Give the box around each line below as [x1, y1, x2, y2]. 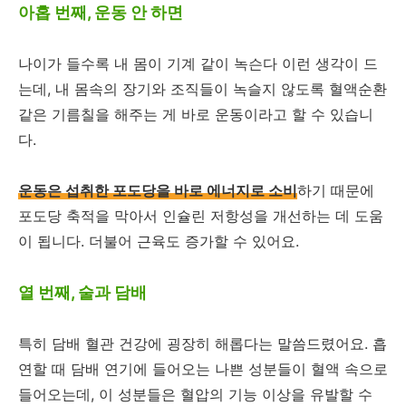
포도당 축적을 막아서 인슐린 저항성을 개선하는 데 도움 [18, 207, 383, 225]
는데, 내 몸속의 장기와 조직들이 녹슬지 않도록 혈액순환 [18, 80, 387, 98]
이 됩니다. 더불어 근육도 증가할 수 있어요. [18, 232, 299, 250]
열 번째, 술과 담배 [18, 283, 147, 302]
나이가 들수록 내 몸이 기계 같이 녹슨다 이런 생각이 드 [18, 54, 378, 72]
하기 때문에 [297, 181, 374, 199]
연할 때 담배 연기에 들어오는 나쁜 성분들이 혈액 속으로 [18, 360, 388, 378]
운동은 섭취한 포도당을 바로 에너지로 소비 [18, 181, 297, 199]
